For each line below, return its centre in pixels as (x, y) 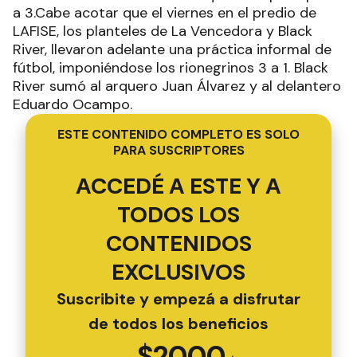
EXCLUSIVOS (178, 272)
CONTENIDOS (178, 243)
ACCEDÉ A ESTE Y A (178, 186)
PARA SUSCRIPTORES (178, 150)
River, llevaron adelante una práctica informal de (172, 49)
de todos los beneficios (178, 324)
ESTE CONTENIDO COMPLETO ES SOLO (178, 134)
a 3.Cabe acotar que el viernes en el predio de (165, 13)
